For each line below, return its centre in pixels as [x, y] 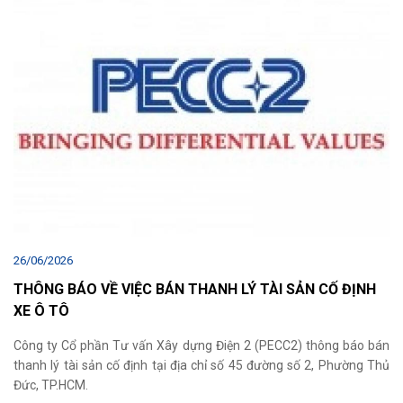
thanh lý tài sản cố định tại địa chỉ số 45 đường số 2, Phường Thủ [201, 366]
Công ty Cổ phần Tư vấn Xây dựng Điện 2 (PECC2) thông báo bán [201, 346]
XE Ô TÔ [41, 311]
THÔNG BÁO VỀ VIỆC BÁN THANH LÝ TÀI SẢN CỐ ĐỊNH [195, 290]
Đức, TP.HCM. [51, 385]
